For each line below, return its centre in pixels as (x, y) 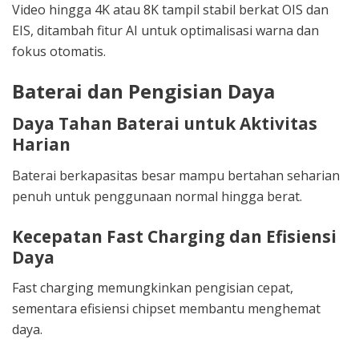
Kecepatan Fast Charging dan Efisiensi (174, 236)
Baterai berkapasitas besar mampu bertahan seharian (176, 175)
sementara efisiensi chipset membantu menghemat (166, 309)
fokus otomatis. (59, 51)
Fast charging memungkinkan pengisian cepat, (153, 288)
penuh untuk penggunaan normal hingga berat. (157, 196)
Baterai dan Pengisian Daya (143, 91)
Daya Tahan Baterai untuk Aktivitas (165, 124)
